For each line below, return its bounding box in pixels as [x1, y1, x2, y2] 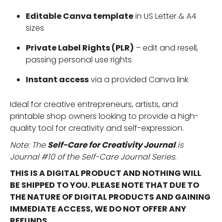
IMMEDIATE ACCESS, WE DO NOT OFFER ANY [10, 203, 186, 215]
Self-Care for [48, 139, 102, 151]
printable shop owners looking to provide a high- [10, 111, 199, 122]
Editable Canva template [26, 10, 133, 22]
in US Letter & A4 [133, 10, 196, 22]
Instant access [26, 74, 89, 86]
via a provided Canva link [89, 74, 188, 86]
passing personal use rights [26, 54, 132, 66]
